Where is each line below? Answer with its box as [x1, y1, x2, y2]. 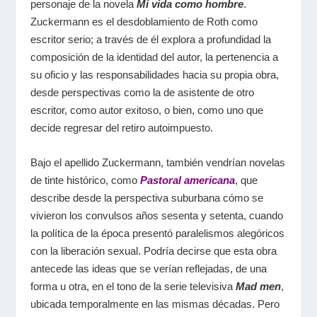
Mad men [235, 279, 281, 292]
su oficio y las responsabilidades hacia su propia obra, [30, 68, 279, 81]
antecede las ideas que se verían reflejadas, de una [30, 262, 267, 275]
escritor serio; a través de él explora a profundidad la [30, 33, 271, 45]
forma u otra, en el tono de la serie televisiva [30, 279, 236, 292]
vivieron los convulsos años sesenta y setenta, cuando [30, 209, 283, 221]
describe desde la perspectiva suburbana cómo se [30, 191, 263, 204]
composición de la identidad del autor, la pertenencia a [30, 50, 278, 63]
